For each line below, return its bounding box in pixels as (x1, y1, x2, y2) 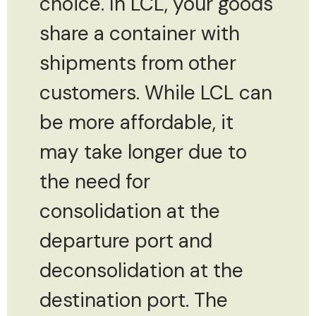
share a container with (39, 20, 240, 47)
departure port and (39, 227, 212, 254)
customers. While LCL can (39, 79, 272, 106)
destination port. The (39, 286, 228, 313)
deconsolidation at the (39, 257, 243, 284)
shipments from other (39, 49, 236, 76)
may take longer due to (39, 138, 247, 165)
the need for (39, 168, 150, 195)
